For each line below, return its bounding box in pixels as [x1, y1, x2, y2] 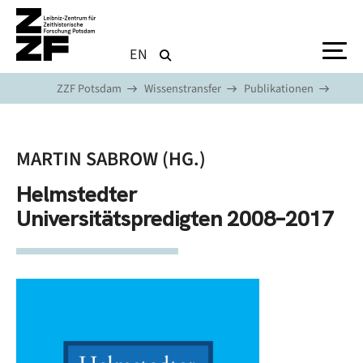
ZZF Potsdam [57, 81, 122, 96]
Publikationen [244, 81, 314, 96]
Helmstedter [16, 179, 137, 208]
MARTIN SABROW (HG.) [16, 146, 206, 172]
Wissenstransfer [144, 81, 221, 96]
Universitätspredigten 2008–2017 [16, 203, 334, 233]
